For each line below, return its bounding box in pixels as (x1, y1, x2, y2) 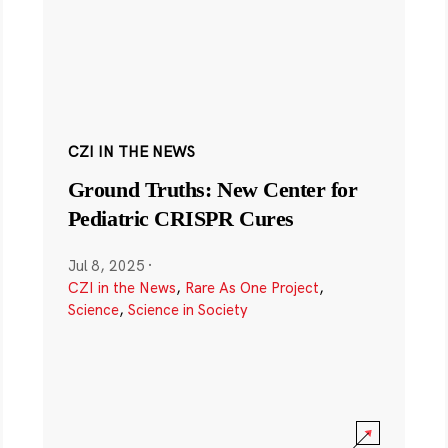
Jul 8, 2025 (67, 255, 145, 275)
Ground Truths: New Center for (67, 176, 358, 202)
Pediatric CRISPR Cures (67, 205, 294, 231)
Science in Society (127, 299, 248, 319)
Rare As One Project (184, 277, 319, 297)
